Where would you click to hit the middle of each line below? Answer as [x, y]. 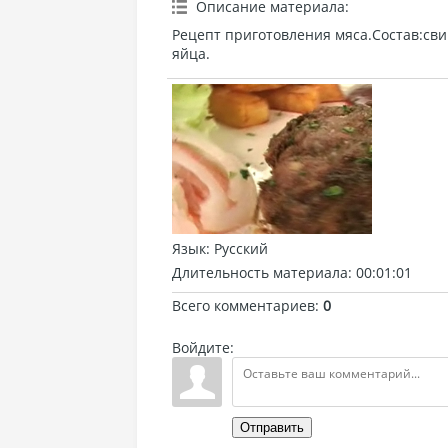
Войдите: [203, 347]
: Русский [237, 248]
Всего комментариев [243, 305]
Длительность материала [260, 272]
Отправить [272, 427]
